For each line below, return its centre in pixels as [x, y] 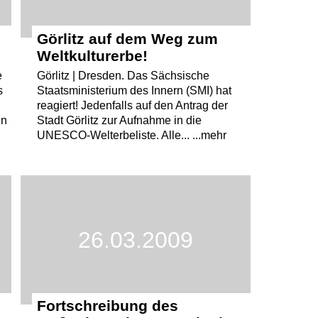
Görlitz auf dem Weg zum [127, 38]
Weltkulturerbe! [92, 55]
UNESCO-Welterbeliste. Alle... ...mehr [131, 135]
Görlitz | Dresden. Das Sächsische [123, 75]
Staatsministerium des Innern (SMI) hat [134, 90]
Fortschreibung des [107, 306]
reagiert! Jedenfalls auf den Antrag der [132, 105]
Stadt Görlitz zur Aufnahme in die [119, 120]
